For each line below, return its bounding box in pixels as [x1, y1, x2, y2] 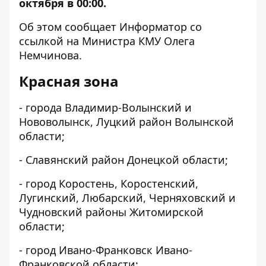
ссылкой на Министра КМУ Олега [19, 34, 195, 48]
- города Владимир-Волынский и [19, 100, 192, 115]
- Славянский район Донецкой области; [19, 153, 228, 167]
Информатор [119, 20, 187, 34]
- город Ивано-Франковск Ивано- [19, 243, 192, 257]
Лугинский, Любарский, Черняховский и [19, 191, 236, 205]
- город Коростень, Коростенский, [19, 176, 198, 191]
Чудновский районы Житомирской [19, 205, 204, 219]
